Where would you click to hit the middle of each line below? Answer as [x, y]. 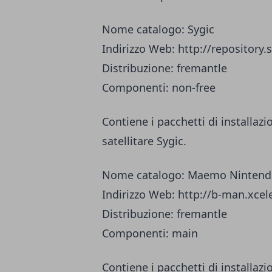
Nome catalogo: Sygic [158, 29]
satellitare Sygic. [144, 141]
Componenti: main [150, 233]
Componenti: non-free [159, 88]
